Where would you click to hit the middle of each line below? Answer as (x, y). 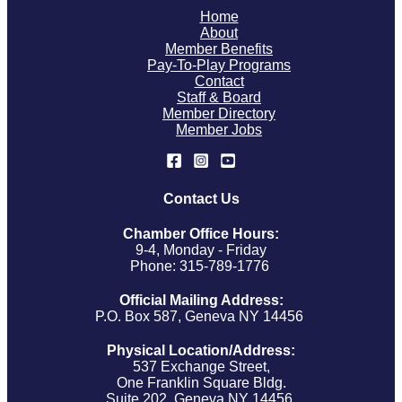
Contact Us (201, 198)
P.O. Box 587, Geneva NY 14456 (201, 316)
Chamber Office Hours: (201, 234)
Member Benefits (219, 49)
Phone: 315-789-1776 (201, 266)
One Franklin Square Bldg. (201, 383)
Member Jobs (219, 130)
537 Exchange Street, (201, 367)
